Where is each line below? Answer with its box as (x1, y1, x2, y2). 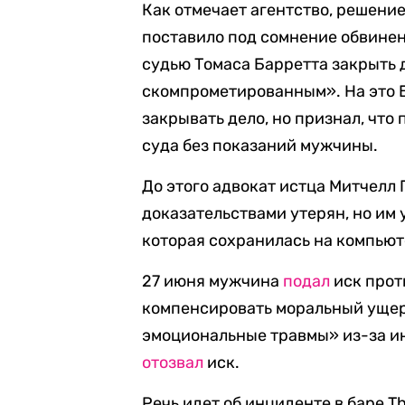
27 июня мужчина (142, 271, 284, 291)
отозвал (142, 353, 204, 372)
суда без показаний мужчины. (142, 136, 379, 155)
